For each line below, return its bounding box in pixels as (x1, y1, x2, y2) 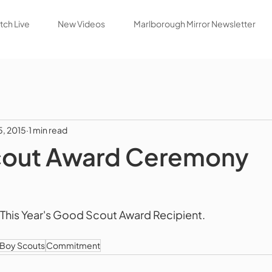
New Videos (58, 18, 106, 30)
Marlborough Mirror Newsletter (133, 18, 256, 30)
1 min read (29, 124, 67, 135)
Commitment (46, 240, 100, 251)
